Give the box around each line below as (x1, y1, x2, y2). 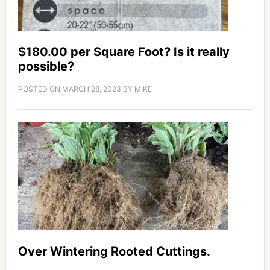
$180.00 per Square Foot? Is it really (17, 45, 230, 60)
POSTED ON (17, 84, 62, 94)
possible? (17, 59, 74, 74)
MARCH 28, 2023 (61, 84, 121, 94)
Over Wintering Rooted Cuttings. (17, 244, 210, 259)
